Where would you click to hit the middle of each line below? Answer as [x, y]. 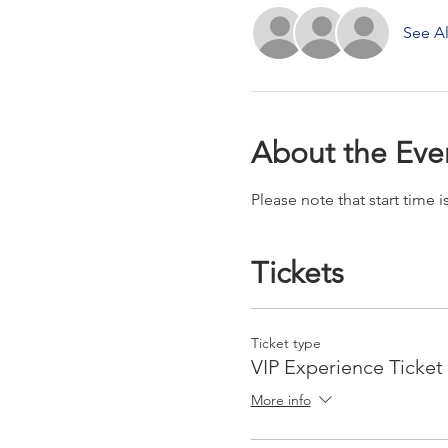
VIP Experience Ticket [346, 367]
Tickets [297, 273]
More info [280, 400]
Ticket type [285, 343]
